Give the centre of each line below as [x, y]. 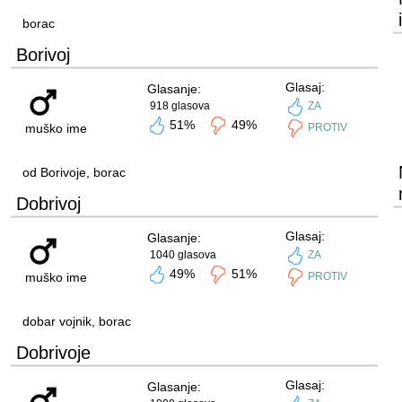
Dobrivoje [53, 353]
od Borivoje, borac [74, 172]
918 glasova [179, 106]
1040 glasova [183, 255]
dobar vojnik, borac [76, 321]
